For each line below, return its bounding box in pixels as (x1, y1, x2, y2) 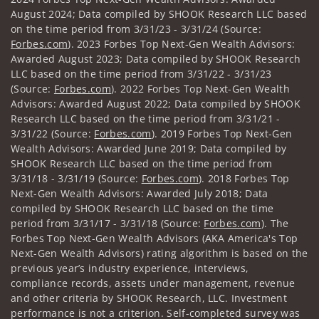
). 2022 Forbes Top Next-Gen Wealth (111, 81, 290, 95)
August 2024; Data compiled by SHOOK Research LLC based (11, 6, 308, 21)
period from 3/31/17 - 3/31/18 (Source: (11, 216, 204, 230)
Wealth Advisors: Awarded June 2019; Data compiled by (11, 141, 287, 155)
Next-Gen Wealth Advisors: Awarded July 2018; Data (11, 186, 268, 200)
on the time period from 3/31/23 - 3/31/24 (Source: (11, 21, 262, 36)
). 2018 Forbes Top (198, 171, 290, 185)
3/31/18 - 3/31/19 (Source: (11, 171, 142, 185)
